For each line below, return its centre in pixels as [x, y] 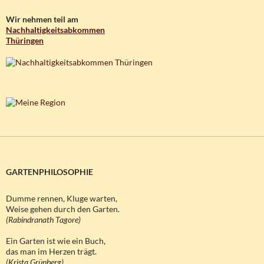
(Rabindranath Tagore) [43, 219]
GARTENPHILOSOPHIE [49, 171]
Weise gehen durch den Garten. [63, 209]
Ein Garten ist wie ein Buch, [56, 240]
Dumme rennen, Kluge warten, [62, 198]
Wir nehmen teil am [42, 19]
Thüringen [25, 40]
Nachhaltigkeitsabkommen [55, 29]
